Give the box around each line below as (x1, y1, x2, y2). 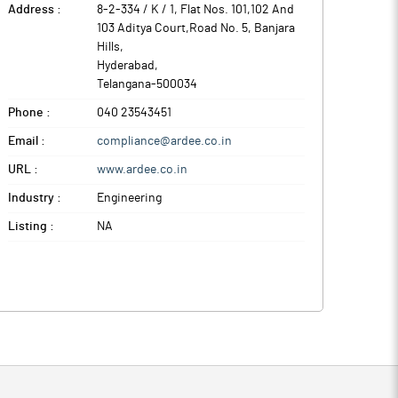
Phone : (8, 107, 51, 119)
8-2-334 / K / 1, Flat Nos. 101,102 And (97, 4, 294, 16)
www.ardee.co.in (97, 163, 187, 176)
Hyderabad (97, 60, 155, 72)
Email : (8, 135, 45, 147)
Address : (8, 4, 61, 16)
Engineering (97, 192, 162, 204)
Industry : (8, 192, 61, 204)
